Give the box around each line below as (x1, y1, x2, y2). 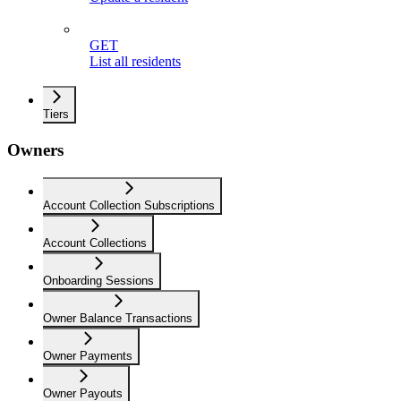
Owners (7, 141, 64, 160)
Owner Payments (43, 348, 132, 363)
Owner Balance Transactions (43, 311, 192, 325)
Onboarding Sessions (43, 273, 154, 287)
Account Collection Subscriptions (43, 198, 215, 212)
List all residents (90, 54, 181, 70)
